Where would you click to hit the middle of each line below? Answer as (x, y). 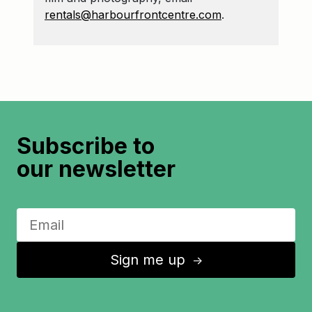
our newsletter (96, 169)
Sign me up (150, 259)
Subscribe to (86, 146)
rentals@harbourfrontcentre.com (133, 14)
